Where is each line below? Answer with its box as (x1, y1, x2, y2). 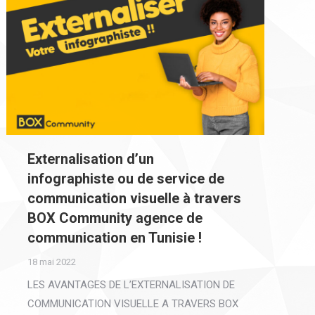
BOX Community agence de (27, 210, 203, 227)
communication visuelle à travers (27, 190, 242, 207)
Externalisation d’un (27, 150, 155, 168)
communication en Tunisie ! (27, 229, 202, 247)
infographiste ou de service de (27, 170, 225, 188)
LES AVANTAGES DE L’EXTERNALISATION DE (27, 278, 236, 292)
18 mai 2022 (27, 257, 77, 268)
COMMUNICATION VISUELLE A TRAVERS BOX (27, 297, 239, 311)
